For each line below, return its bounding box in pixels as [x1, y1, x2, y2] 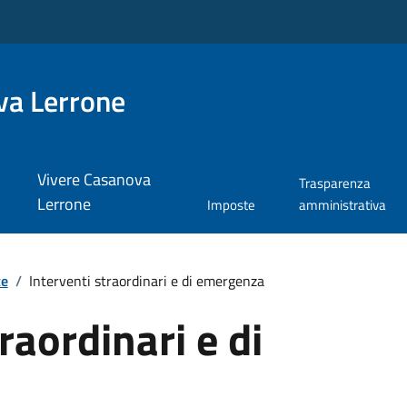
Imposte [207, 194, 256, 216]
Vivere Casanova [36, 167, 151, 193]
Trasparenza [299, 173, 372, 194]
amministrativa [299, 194, 387, 216]
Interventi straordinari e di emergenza [28, 269, 264, 292]
